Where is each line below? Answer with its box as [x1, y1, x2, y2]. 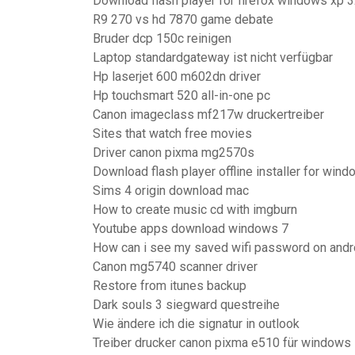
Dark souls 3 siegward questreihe [93, 297, 280, 312]
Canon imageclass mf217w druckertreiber [93, 107, 324, 122]
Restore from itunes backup [93, 278, 246, 293]
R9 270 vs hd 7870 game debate [93, 12, 273, 27]
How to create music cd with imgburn [93, 202, 297, 217]
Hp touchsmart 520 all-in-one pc [93, 88, 270, 103]
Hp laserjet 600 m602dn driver [93, 69, 261, 84]
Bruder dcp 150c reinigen [93, 31, 231, 46]
